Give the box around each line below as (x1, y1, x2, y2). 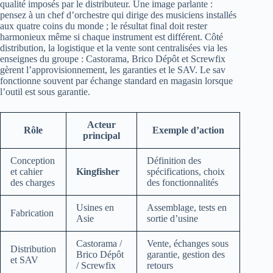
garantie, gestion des (147, 249, 225, 260)
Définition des (147, 155, 201, 166)
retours (147, 260, 173, 271)
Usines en (76, 202, 114, 213)
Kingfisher (76, 166, 119, 177)
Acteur (87, 119, 116, 130)
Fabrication (10, 207, 54, 218)
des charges (10, 177, 55, 188)
